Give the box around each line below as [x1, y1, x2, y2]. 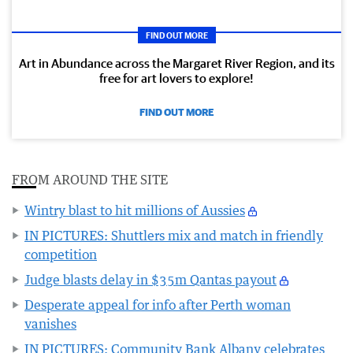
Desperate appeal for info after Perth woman [24, 296, 291, 313]
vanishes [24, 315, 76, 332]
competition [24, 246, 97, 262]
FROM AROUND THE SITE [12, 171, 168, 188]
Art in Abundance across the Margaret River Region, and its [18, 55, 335, 70]
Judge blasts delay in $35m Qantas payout [24, 271, 277, 288]
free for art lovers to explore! [99, 70, 254, 85]
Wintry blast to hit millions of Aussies [24, 202, 245, 218]
